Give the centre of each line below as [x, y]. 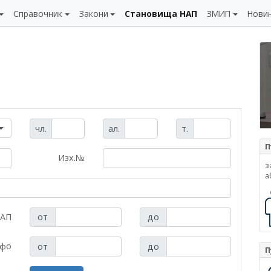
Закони [93, 14]
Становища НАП [161, 14]
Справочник [38, 14]
